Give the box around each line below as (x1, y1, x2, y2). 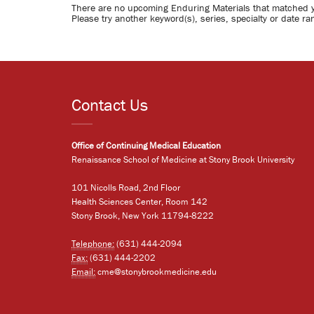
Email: (71, 265, 95, 278)
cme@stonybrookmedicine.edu (97, 265, 217, 278)
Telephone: (71, 237, 114, 250)
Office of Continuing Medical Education (71, 139, 221, 151)
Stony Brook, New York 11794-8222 (71, 209, 214, 221)
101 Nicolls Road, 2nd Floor (71, 181, 180, 193)
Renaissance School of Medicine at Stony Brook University (71, 153, 294, 165)
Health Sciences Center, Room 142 (71, 195, 207, 207)
